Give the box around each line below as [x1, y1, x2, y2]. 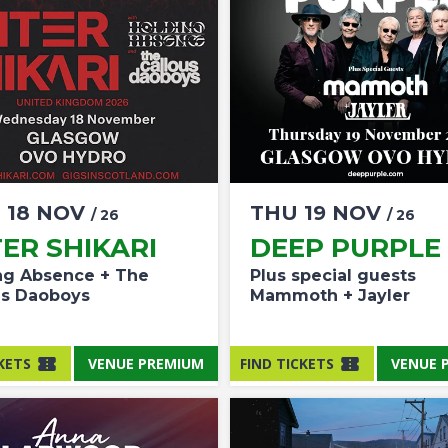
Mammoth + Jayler [250, 286, 410, 305]
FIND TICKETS [240, 353, 334, 373]
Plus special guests [250, 266, 416, 285]
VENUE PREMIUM [88, 353, 204, 373]
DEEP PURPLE [250, 232, 441, 264]
